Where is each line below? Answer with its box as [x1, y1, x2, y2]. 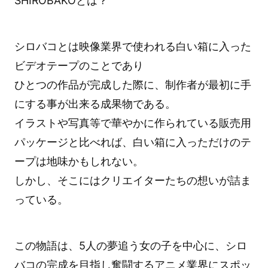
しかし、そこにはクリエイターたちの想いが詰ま [14, 174, 251, 187]
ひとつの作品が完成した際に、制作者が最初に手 [14, 78, 251, 92]
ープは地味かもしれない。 [14, 155, 144, 168]
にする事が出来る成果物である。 [14, 98, 176, 111]
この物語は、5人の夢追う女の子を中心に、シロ [14, 239, 247, 252]
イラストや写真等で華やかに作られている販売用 [14, 117, 251, 130]
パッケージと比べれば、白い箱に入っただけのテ [14, 136, 251, 149]
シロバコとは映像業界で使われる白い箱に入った [14, 40, 251, 53]
